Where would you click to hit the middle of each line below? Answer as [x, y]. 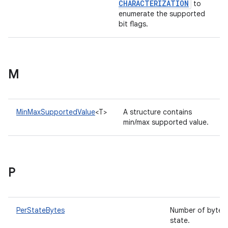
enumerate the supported [162, 14]
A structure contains [158, 112]
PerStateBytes [40, 210]
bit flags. [134, 24]
